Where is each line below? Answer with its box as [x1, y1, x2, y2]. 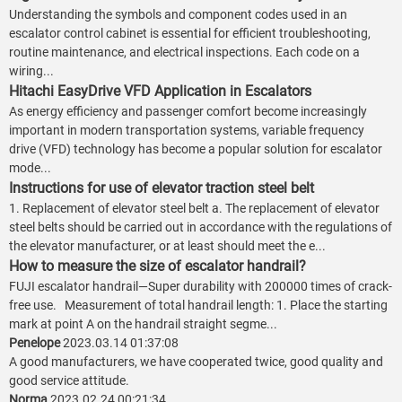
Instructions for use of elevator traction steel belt [9, 179, 314, 197]
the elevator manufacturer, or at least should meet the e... [9, 239, 326, 254]
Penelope [9, 336, 63, 351]
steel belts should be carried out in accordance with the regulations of [9, 220, 392, 235]
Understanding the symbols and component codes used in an [9, 7, 347, 22]
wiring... [9, 64, 54, 79]
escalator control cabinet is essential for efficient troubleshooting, [9, 26, 371, 41]
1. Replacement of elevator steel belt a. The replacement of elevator [9, 201, 380, 216]
